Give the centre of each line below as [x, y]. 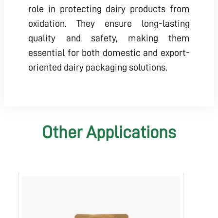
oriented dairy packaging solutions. [98, 67]
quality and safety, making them [109, 38]
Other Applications [109, 132]
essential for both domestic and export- [109, 53]
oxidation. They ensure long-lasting [109, 23]
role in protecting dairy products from [109, 9]
